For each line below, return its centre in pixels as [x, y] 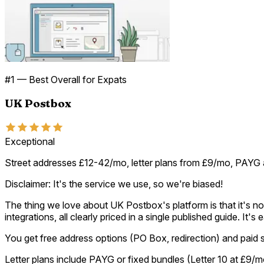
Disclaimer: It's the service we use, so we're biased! [114, 184]
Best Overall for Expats [78, 80]
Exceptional [30, 141]
